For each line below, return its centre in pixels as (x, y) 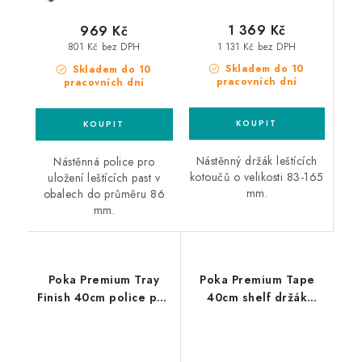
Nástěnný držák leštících (257, 161)
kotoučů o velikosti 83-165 (257, 177)
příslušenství (103, 333)
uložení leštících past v (104, 178)
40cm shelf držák (257, 298)
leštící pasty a (104, 316)
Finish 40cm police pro (104, 298)
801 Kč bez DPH (104, 47)
